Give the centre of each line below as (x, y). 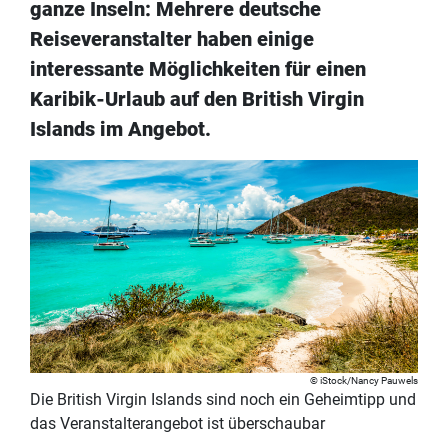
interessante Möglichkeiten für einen (198, 69)
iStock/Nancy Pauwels (369, 380)
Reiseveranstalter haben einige (172, 39)
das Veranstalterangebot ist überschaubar (177, 423)
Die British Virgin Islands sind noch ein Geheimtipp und (223, 399)
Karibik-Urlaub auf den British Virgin (197, 99)
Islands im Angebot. (120, 129)
